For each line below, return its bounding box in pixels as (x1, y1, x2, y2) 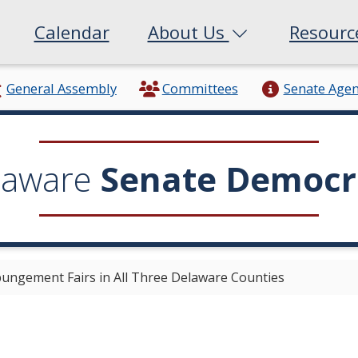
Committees (161, 79, 238, 98)
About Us (147, 19, 229, 44)
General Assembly (6, 79, 117, 98)
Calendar (34, 19, 109, 44)
